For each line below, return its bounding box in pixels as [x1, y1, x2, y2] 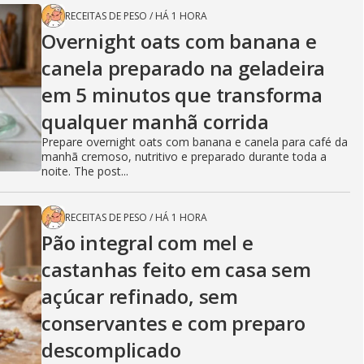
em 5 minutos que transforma [41, 81, 323, 109]
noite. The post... [41, 163, 128, 180]
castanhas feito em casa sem [41, 256, 311, 284]
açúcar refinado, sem [41, 283, 239, 310]
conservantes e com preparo [41, 310, 305, 337]
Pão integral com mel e [41, 229, 253, 257]
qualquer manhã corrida [41, 108, 269, 136]
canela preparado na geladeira [41, 54, 326, 82]
